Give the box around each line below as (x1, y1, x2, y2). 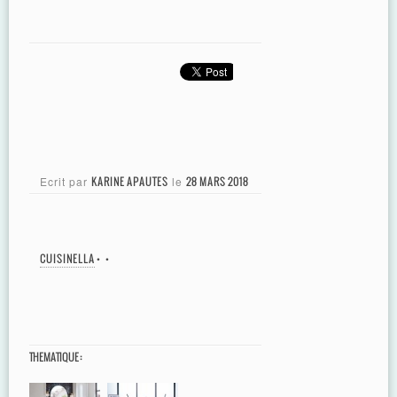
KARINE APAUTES (91, 174, 168, 190)
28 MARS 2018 (186, 174, 249, 190)
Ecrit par (40, 174, 91, 190)
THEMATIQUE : (29, 349, 82, 365)
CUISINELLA (40, 251, 95, 267)
